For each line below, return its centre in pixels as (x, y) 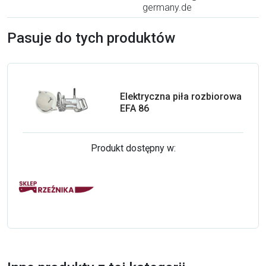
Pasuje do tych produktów (91, 38)
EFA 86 (134, 108)
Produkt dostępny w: (133, 148)
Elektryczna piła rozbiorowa (180, 96)
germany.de (167, 7)
